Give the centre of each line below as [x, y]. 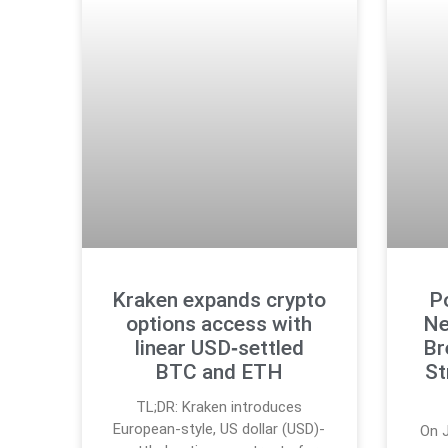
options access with [219, 324]
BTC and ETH [219, 372]
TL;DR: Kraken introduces [219, 407]
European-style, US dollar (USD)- [219, 429]
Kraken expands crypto [219, 300]
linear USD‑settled [219, 348]
